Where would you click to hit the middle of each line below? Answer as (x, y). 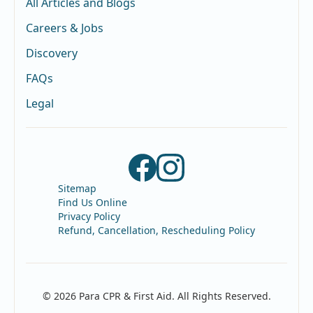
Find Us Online (93, 202)
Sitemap (77, 188)
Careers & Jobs (65, 28)
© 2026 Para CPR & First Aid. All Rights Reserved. (156, 296)
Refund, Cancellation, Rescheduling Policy (156, 230)
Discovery (52, 53)
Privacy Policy (89, 216)
